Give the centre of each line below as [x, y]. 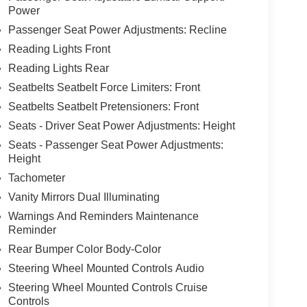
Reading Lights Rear [58, 68]
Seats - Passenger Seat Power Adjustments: [115, 145]
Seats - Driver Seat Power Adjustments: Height [121, 125]
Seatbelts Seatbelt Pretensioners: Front [103, 106]
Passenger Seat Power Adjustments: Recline [117, 29]
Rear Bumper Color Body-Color [84, 249]
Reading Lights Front [59, 49]
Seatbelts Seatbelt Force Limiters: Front [104, 87]
